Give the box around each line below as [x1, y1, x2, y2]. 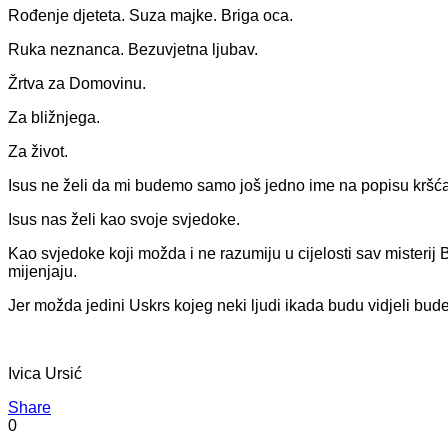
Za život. [8, 142, 68, 160]
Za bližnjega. [8, 108, 100, 126]
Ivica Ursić [8, 364, 82, 382]
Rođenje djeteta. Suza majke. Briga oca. [8, 6, 293, 24]
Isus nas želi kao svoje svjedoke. [8, 210, 240, 228]
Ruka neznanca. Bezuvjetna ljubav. [8, 40, 258, 58]
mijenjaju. [8, 262, 77, 280]
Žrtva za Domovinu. [8, 74, 146, 92]
